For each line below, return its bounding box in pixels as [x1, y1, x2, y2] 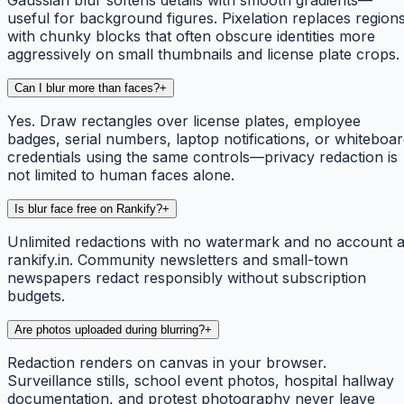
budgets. [7, 286, 65, 305]
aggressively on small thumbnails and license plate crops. [7, 44, 399, 63]
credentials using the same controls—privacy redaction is [7, 147, 398, 166]
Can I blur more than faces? [14, 80, 160, 95]
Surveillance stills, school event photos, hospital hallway [7, 371, 394, 390]
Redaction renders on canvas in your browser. [7, 353, 326, 372]
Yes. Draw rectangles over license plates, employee [7, 111, 361, 130]
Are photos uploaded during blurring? [14, 322, 205, 336]
